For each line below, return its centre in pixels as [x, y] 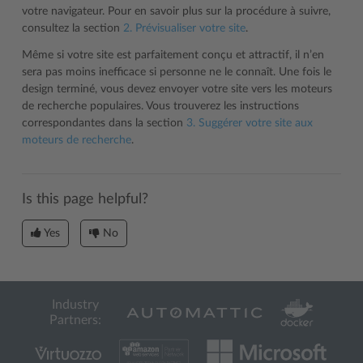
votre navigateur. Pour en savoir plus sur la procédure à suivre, [176, 11]
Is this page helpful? [85, 199]
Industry [75, 305]
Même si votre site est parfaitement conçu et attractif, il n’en [173, 55]
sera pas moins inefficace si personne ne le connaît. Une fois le [177, 72]
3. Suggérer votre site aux [250, 123]
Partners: [75, 320]
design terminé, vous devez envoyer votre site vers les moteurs [177, 89]
